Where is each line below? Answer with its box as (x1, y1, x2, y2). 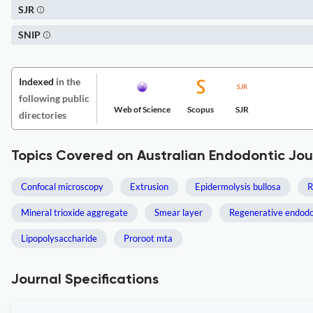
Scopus (187, 104, 214, 115)
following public (19, 92, 89, 104)
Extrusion (130, 181, 168, 192)
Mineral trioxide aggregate (21, 207, 128, 218)
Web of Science (114, 104, 170, 115)
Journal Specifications (11, 273, 159, 287)
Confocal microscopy (21, 181, 103, 192)
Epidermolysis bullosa (195, 181, 281, 192)
